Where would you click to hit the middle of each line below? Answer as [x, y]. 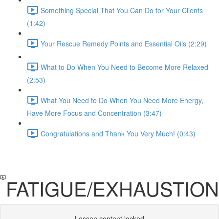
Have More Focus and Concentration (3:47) [94, 113]
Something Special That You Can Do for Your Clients [122, 10]
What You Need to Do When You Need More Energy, [122, 100]
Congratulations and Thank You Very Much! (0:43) [118, 133]
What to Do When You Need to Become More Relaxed [124, 67]
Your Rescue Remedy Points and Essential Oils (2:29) [124, 43]
